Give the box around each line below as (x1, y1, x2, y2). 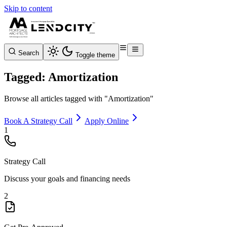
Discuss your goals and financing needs (4, 174, 130, 183)
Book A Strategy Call (4, 116, 72, 125)
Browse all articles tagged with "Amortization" (4, 94, 154, 103)
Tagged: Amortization (4, 70, 118, 84)
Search (18, 49, 39, 57)
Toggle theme (75, 51, 115, 59)
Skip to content (4, 4, 52, 13)
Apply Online (85, 116, 129, 125)
